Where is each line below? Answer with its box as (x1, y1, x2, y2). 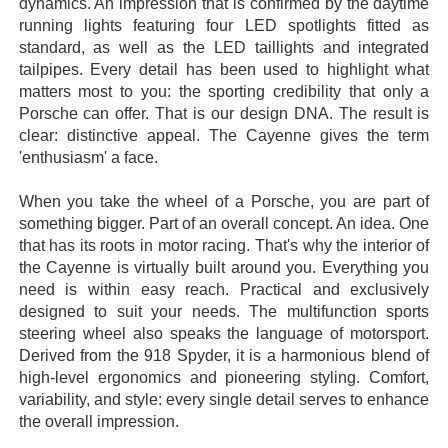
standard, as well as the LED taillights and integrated (18, 39, 430, 57)
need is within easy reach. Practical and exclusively (18, 281, 430, 299)
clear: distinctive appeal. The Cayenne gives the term (18, 127, 430, 145)
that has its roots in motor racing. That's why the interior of (18, 237, 430, 255)
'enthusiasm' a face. (18, 149, 158, 167)
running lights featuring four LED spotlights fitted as (18, 17, 430, 35)
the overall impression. (18, 413, 179, 431)
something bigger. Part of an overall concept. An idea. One (18, 215, 430, 233)
